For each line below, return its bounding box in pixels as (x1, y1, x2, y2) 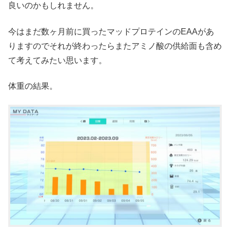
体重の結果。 (8, 82, 57, 91)
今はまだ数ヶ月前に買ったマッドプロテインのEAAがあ (8, 27, 214, 36)
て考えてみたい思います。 (8, 55, 107, 65)
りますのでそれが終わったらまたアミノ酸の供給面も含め (8, 41, 222, 50)
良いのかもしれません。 (8, 1, 99, 10)
